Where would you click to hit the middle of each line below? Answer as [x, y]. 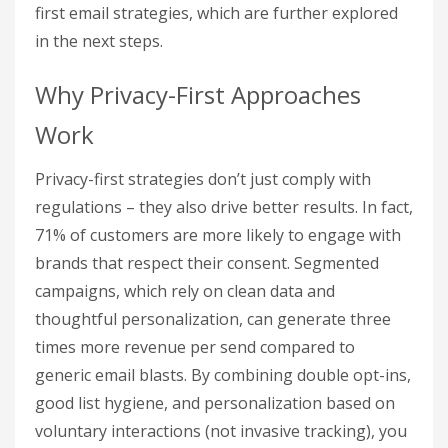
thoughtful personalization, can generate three [213, 319]
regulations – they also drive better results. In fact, [224, 207]
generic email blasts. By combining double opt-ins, [223, 375]
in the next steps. [99, 41]
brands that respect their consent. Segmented [207, 263]
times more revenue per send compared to [195, 347]
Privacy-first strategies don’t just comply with [203, 179]
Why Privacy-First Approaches [198, 95]
